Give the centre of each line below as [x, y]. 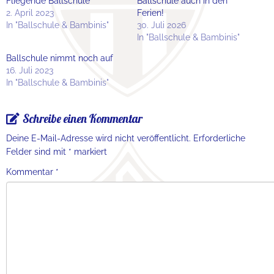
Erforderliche [219, 139]
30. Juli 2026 [161, 25]
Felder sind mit [37, 152]
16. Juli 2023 [30, 71]
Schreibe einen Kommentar [83, 119]
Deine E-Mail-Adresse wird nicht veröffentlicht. [98, 139]
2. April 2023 [30, 13]
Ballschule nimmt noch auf [60, 58]
